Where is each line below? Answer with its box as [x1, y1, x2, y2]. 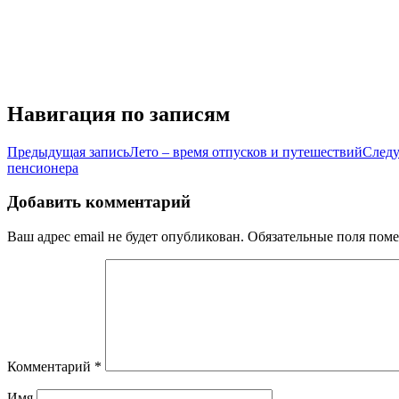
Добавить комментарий [7, 192, 191, 212]
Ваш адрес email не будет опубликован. [7, 228, 244, 244]
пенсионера [7, 159, 78, 175]
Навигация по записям [7, 102, 230, 126]
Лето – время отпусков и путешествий [129, 143, 362, 159]
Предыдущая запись [7, 143, 129, 159]
